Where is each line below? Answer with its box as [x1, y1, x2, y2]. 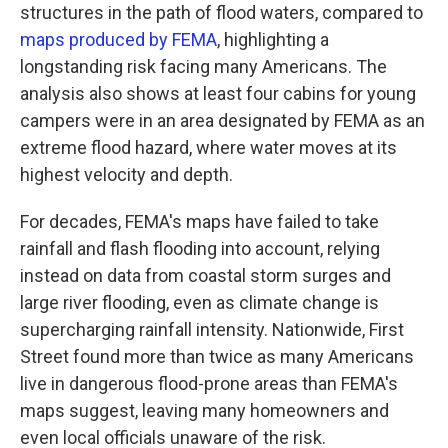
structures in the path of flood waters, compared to [20, 2, 423, 23]
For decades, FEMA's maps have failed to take [20, 211, 379, 232]
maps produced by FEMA [20, 29, 217, 50]
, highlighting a [217, 29, 329, 50]
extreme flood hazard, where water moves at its [20, 137, 397, 158]
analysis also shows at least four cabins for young [20, 83, 416, 104]
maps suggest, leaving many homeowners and [20, 400, 389, 421]
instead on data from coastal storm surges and [20, 265, 391, 286]
